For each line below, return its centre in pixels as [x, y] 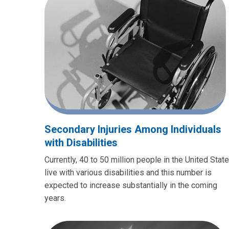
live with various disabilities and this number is [128, 172]
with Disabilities [81, 142]
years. [55, 198]
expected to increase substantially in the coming [131, 185]
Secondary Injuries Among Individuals [133, 129]
